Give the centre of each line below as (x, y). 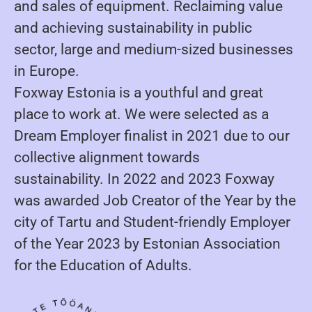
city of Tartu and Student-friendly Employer (152, 222)
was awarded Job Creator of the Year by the (155, 201)
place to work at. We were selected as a (141, 114)
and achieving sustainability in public (133, 28)
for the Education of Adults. (103, 265)
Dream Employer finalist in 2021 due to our (152, 136)
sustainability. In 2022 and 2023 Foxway (144, 179)
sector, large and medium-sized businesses (154, 49)
